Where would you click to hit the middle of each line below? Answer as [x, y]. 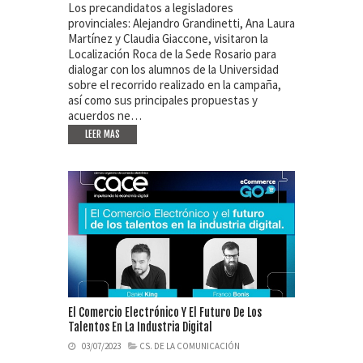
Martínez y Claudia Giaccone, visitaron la [168, 39]
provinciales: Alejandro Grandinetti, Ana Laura [181, 23]
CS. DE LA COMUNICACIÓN [190, 346]
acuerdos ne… [105, 116]
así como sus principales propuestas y [163, 100]
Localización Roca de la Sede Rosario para [172, 54]
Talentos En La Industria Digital [140, 327]
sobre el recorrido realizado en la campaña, [175, 85]
